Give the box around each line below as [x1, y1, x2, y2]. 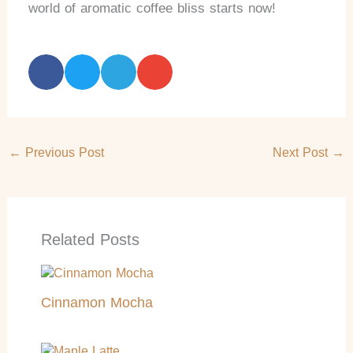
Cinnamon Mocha [40, 293, 153, 310]
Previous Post [21, 145, 105, 159]
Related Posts [40, 230, 139, 248]
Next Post [272, 145, 332, 159]
